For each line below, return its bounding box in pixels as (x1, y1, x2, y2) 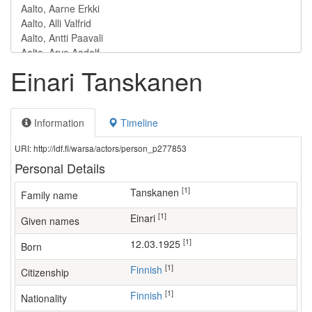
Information (31, 116, 84, 130)
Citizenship (21, 265, 69, 279)
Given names (21, 214, 79, 228)
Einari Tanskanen (10, 63, 203, 98)
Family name (21, 188, 78, 202)
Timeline (118, 116, 158, 130)
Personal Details (15, 159, 105, 177)
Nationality (21, 291, 67, 305)
